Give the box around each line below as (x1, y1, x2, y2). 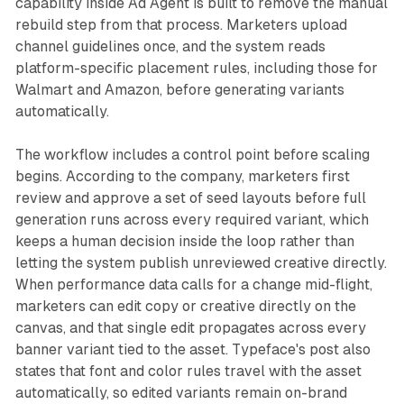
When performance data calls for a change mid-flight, (14, 275, 372, 293)
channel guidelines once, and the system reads (14, 37, 326, 55)
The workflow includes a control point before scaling (14, 145, 370, 163)
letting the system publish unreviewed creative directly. (14, 253, 387, 271)
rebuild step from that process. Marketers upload (14, 15, 347, 33)
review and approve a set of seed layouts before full (14, 188, 366, 207)
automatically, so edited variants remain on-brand (14, 383, 347, 401)
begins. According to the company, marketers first (14, 167, 350, 185)
